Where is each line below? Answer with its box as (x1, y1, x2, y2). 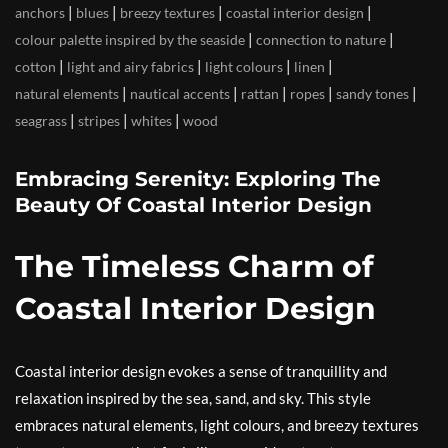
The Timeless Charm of (15, 248, 374, 285)
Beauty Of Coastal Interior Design (15, 193, 372, 217)
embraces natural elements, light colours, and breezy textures (15, 416, 419, 434)
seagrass (15, 112, 67, 129)
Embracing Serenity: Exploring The (15, 167, 381, 191)
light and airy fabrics (67, 58, 194, 75)
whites (131, 112, 172, 129)
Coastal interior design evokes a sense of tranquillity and (15, 362, 387, 380)
